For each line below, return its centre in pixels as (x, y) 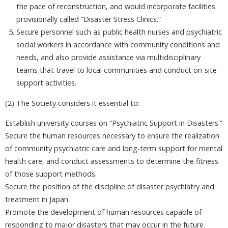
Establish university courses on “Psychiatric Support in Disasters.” (114, 123)
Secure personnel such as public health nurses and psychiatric (119, 32)
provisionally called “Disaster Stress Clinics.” (89, 19)
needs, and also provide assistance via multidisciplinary (108, 58)
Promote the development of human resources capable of (103, 212)
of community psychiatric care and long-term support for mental (114, 149)
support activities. (46, 83)
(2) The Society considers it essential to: (72, 103)
